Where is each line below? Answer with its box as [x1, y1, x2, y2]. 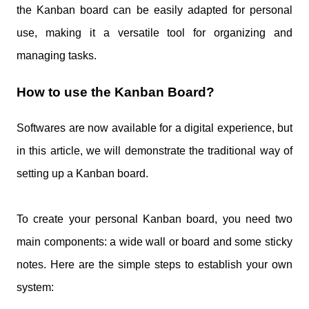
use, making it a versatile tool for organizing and [17, 27, 292, 39]
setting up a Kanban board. [17, 167, 148, 179]
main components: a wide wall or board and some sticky [17, 235, 292, 248]
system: [17, 281, 54, 293]
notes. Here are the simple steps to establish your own [17, 258, 292, 270]
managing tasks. [17, 50, 97, 62]
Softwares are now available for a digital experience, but [17, 121, 292, 134]
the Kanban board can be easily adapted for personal [17, 4, 292, 17]
